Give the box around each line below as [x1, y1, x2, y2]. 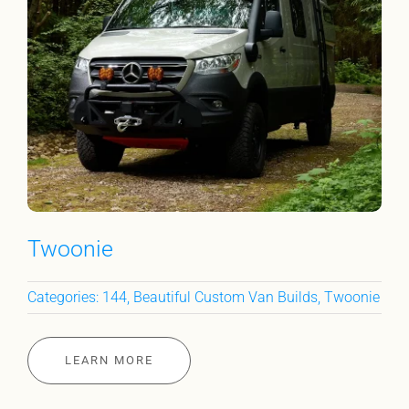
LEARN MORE [64, 352, 153, 367]
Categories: [26, 288, 102, 307]
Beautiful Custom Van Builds [132, 288, 318, 307]
